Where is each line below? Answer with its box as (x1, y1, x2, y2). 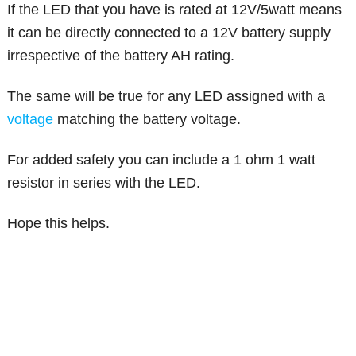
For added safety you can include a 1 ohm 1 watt (7, 152, 316, 168)
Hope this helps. (7, 215, 110, 232)
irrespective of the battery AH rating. (7, 48, 235, 64)
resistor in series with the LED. (7, 175, 201, 192)
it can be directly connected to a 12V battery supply (7, 25, 331, 41)
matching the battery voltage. (53, 111, 242, 128)
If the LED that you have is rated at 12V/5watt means (7, 2, 342, 18)
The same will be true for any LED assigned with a (7, 88, 326, 105)
